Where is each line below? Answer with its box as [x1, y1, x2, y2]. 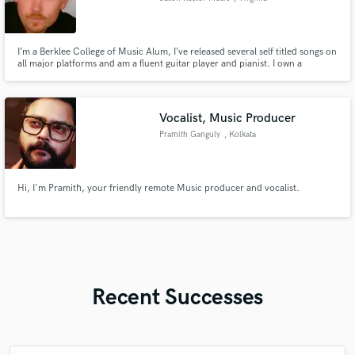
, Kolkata [223, 129, 256, 139]
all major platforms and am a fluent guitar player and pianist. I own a [17, 58, 302, 71]
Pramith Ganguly [159, 129, 221, 139]
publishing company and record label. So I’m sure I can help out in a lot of [17, 70, 327, 82]
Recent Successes [92, 284, 263, 311]
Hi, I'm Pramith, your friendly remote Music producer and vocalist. [17, 181, 300, 194]
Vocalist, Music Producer [159, 110, 296, 126]
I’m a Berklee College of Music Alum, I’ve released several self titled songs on [17, 46, 337, 59]
